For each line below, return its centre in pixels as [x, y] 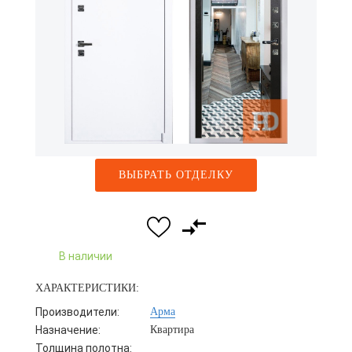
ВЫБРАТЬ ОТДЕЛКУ [176, 175]
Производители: [77, 312]
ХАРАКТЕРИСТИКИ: [87, 288]
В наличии [86, 256]
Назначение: [68, 330]
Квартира [172, 330]
